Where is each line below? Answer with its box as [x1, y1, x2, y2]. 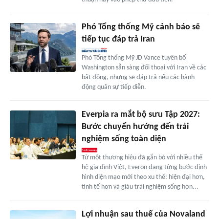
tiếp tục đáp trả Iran [81, 34, 155, 44]
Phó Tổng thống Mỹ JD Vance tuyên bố [81, 54, 186, 62]
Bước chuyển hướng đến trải [81, 122, 189, 131]
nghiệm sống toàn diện [81, 134, 166, 144]
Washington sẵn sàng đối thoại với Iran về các [81, 64, 206, 71]
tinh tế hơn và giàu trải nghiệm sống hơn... [81, 183, 198, 191]
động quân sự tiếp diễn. [81, 83, 146, 91]
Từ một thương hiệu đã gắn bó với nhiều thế [81, 153, 202, 161]
